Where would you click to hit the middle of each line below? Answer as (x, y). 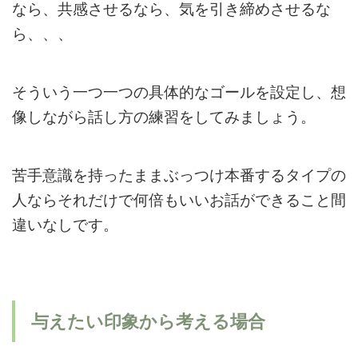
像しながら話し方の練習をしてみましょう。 (164, 117)
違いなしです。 (65, 225)
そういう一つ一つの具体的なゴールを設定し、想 (179, 92)
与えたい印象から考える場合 (148, 321)
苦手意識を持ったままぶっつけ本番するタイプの (179, 175)
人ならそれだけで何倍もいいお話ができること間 (179, 200)
